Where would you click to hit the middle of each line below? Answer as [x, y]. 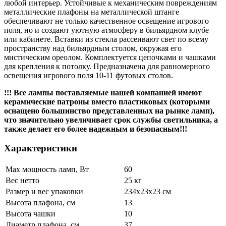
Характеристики [41, 148]
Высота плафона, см [40, 203]
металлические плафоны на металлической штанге [92, 12]
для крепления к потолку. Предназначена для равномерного [107, 66]
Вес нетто [22, 181]
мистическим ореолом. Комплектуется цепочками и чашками [110, 57]
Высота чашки [31, 214]
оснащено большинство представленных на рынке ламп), [109, 110]
